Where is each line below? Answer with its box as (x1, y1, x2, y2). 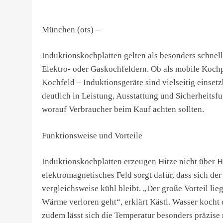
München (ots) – (42, 24, 100, 34)
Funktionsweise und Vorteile (42, 130, 142, 140)
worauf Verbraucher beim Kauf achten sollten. (42, 105, 204, 114)
